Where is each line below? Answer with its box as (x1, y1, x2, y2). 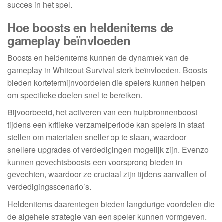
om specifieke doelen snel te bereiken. (7, 89, 142, 101)
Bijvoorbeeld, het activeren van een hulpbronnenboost (7, 107, 197, 118)
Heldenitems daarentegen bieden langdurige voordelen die (7, 198, 215, 210)
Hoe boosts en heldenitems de (7, 19, 173, 36)
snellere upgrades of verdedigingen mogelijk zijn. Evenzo (7, 144, 209, 156)
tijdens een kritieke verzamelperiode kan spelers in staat (7, 119, 204, 131)
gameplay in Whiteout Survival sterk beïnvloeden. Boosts (7, 64, 207, 76)
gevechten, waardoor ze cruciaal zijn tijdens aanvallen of (7, 168, 206, 180)
